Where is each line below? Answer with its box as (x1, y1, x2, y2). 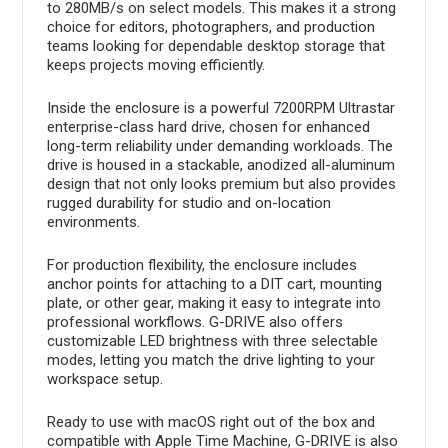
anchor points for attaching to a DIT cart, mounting (46, 274, 382, 293)
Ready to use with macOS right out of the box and (46, 412, 375, 431)
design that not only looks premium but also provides (46, 174, 396, 193)
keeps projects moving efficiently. (46, 55, 265, 74)
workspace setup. (46, 369, 163, 388)
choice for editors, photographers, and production (46, 17, 375, 36)
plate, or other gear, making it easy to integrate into (46, 293, 381, 312)
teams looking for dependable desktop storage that (46, 36, 385, 55)
